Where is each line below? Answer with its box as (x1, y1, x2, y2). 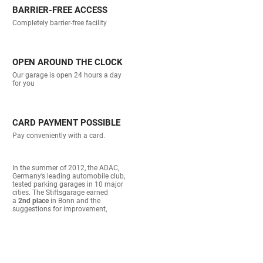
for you (12, 79, 35, 88)
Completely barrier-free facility (12, 19, 107, 28)
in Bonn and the (49, 197, 101, 205)
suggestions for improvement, (12, 205, 107, 214)
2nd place (18, 197, 49, 205)
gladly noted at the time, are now (12, 213, 116, 222)
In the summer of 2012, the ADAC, (12, 164, 120, 173)
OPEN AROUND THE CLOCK (12, 57, 123, 68)
